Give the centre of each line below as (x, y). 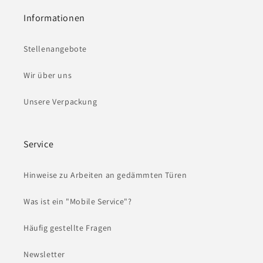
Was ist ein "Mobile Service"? (78, 202)
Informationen (54, 18)
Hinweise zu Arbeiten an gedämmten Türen (105, 175)
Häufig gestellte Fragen (68, 228)
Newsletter (44, 254)
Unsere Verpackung (60, 102)
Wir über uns (48, 75)
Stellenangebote (55, 49)
